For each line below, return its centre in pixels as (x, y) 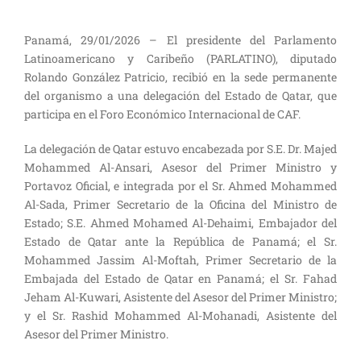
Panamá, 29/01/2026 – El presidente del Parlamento (180, 40)
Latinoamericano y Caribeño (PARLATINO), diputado (180, 58)
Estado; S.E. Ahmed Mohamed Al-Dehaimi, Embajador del (180, 223)
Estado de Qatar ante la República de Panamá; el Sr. (180, 241)
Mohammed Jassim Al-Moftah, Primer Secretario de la (180, 260)
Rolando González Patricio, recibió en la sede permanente (180, 77)
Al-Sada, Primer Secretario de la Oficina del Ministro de (180, 204)
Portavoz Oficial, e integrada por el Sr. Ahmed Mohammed (180, 186)
